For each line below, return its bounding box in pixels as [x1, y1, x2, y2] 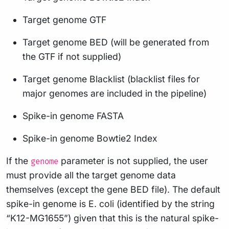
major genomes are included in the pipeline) [22, 87, 207, 99]
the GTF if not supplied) [22, 51, 121, 62]
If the [6, 155, 31, 166]
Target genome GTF [22, 14, 106, 25]
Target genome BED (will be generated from [22, 36, 209, 48]
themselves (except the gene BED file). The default [6, 184, 220, 195]
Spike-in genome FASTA [22, 110, 124, 121]
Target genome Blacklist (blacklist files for [22, 73, 200, 84]
